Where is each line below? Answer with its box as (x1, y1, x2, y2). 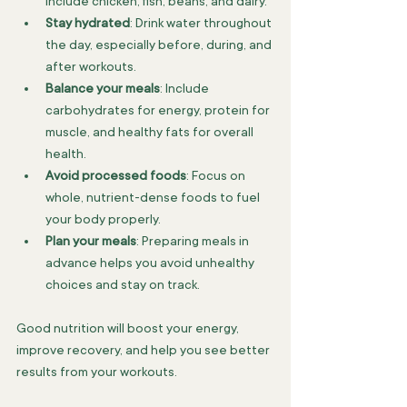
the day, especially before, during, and (45, 37, 274, 52)
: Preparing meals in (136, 233, 252, 248)
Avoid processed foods (45, 168, 186, 183)
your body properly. (45, 212, 161, 226)
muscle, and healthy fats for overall (45, 124, 256, 139)
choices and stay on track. (45, 277, 200, 292)
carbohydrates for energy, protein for (45, 103, 273, 117)
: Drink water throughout (130, 15, 274, 30)
